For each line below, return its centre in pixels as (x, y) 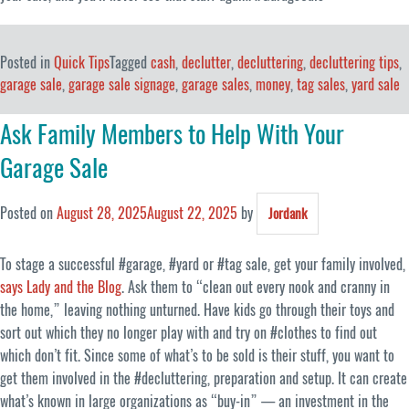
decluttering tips (354, 63)
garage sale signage (122, 85)
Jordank (288, 213)
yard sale (376, 85)
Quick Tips (82, 63)
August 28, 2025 (102, 213)
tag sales (321, 85)
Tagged (130, 63)
